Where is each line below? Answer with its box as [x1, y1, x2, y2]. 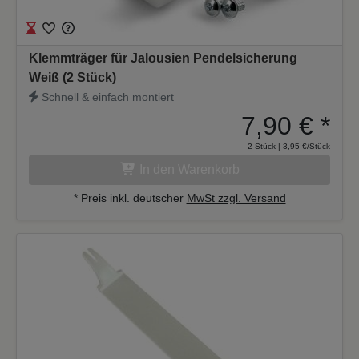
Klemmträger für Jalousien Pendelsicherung [29, 50, 297, 65]
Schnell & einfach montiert [38, 90, 175, 103]
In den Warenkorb [139, 162, 240, 176]
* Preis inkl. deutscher [73, 191, 187, 204]
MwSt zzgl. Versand [186, 191, 286, 204]
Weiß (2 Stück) [29, 70, 116, 84]
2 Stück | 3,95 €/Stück [248, 141, 330, 151]
